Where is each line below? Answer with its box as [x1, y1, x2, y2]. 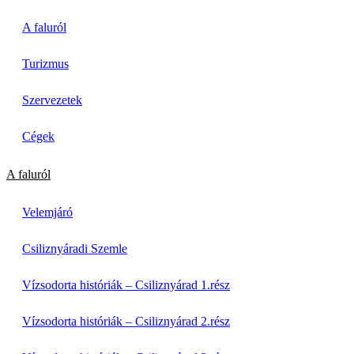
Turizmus [22, 56, 69, 70]
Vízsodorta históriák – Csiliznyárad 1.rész [22, 277, 230, 292]
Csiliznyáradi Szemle [22, 241, 127, 255]
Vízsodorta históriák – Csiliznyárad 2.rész [22, 314, 230, 328]
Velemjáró [22, 205, 73, 219]
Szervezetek [22, 92, 82, 107]
